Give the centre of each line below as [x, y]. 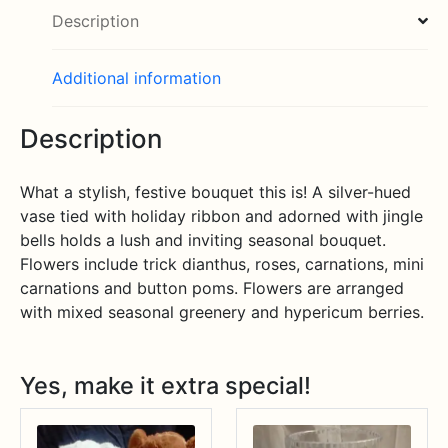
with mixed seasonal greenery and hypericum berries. [222, 311]
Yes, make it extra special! [165, 385]
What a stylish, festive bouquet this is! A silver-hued [215, 191]
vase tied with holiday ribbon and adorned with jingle [221, 215]
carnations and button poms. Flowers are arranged [212, 287]
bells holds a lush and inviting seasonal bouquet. [203, 239]
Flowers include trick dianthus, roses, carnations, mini [222, 263]
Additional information [136, 77]
